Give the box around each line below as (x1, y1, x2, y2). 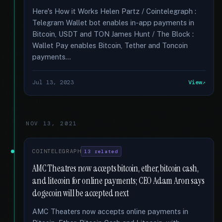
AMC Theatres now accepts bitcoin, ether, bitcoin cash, (32, 163, 199, 174)
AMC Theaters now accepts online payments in (32, 207, 188, 216)
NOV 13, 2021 (26, 120, 78, 127)
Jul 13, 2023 (32, 78, 74, 86)
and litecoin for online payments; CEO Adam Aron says (32, 175, 205, 187)
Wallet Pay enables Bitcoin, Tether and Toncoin (32, 41, 188, 50)
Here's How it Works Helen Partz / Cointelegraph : (32, 7, 196, 15)
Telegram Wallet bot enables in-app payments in (32, 18, 194, 27)
